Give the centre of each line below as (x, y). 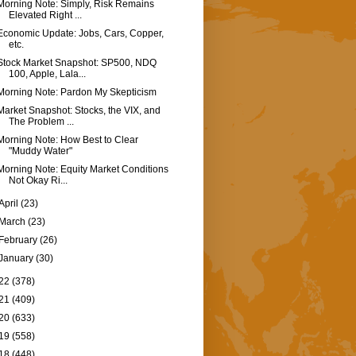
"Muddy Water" (40, 151)
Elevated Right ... (45, 15)
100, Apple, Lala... (47, 74)
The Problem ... (41, 122)
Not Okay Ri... (38, 181)
